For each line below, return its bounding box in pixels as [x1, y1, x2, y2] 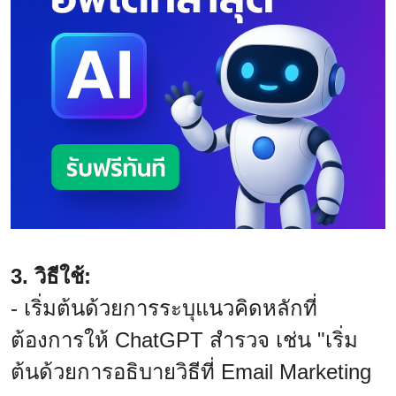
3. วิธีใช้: [11, 263, 91, 288]
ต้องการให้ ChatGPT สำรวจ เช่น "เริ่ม [11, 327, 358, 352]
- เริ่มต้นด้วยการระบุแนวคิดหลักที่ [11, 295, 317, 320]
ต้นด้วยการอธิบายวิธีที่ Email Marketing [11, 359, 371, 384]
